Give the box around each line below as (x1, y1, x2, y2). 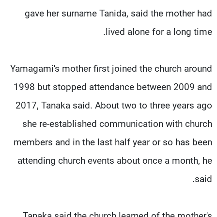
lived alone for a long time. (106, 26, 212, 37)
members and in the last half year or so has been (14, 136, 212, 148)
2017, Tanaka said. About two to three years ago (15, 99, 212, 111)
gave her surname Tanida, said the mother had (25, 7, 212, 19)
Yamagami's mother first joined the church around (10, 62, 212, 74)
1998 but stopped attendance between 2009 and (14, 81, 212, 93)
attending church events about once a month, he (17, 155, 212, 166)
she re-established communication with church (22, 118, 212, 129)
